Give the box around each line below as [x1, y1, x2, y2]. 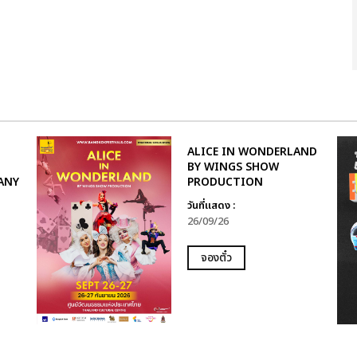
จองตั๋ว [200, 249, 232, 266]
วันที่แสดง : [186, 198, 235, 214]
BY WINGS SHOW [186, 159, 279, 175]
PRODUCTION [186, 174, 263, 190]
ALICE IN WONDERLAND [186, 143, 317, 160]
